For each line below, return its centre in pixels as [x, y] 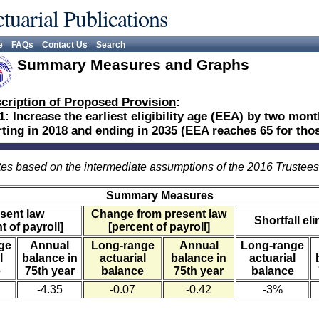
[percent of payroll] [159, 227]
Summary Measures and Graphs [133, 64]
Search [111, 45]
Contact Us [65, 45]
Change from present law [159, 214]
